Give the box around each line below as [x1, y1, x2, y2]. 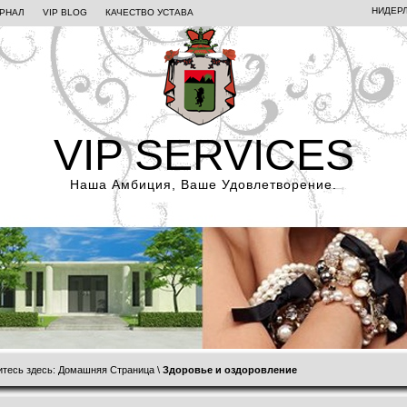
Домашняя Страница [58, 364, 154, 375]
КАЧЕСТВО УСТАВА [105, 7, 194, 17]
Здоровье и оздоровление [163, 364, 297, 375]
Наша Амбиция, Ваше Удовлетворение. [70, 177, 337, 192]
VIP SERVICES [53, 131, 354, 179]
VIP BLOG [43, 7, 87, 17]
